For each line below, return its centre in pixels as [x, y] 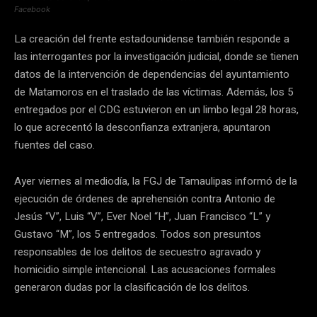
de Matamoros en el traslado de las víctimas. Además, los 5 [154, 92]
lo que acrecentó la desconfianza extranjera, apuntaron [142, 127]
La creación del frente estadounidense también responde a [152, 39]
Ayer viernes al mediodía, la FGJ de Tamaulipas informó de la [156, 181]
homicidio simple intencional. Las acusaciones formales [145, 269]
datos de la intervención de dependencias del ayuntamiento [152, 74]
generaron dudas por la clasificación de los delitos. [132, 287]
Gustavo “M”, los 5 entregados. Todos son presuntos [138, 234]
